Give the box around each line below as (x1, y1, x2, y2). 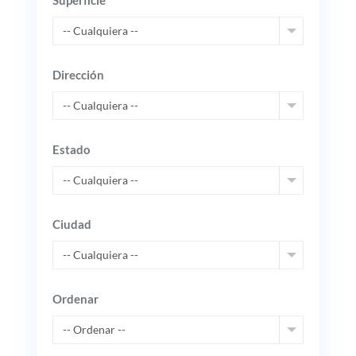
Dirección (52, 68, 104, 82)
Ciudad (52, 217, 91, 231)
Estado (52, 142, 91, 157)
